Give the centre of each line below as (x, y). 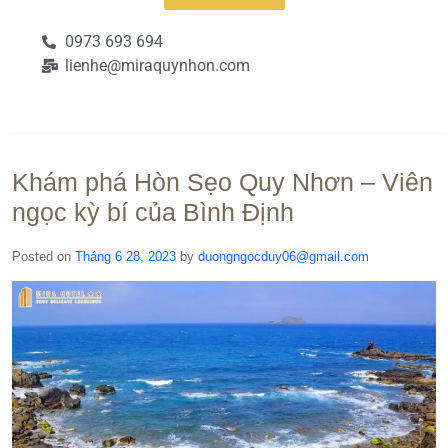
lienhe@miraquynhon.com (157, 65)
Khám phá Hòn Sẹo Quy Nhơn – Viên (222, 182)
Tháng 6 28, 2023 (125, 256)
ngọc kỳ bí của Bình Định (153, 212)
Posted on (43, 256)
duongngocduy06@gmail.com (283, 256)
